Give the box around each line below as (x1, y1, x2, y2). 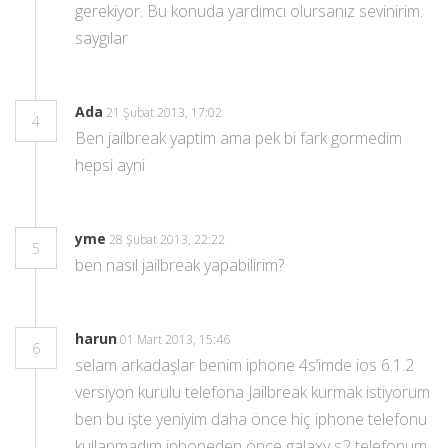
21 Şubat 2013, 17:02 (106, 104, 225, 121)
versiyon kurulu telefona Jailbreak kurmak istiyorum (75, 381, 430, 403)
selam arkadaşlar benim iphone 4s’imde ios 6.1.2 (75, 354, 414, 376)
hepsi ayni (75, 154, 145, 176)
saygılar (75, 27, 128, 49)
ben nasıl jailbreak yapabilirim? (75, 254, 284, 276)
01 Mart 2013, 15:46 (120, 331, 233, 348)
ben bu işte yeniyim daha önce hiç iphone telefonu (75, 408, 427, 430)
